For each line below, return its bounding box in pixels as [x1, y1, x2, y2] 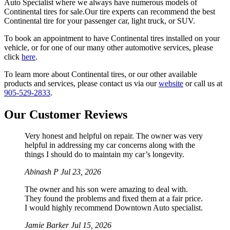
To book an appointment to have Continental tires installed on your [4, 33, 220, 43]
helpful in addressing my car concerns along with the [25, 141, 195, 150]
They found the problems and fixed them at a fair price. [25, 194, 203, 203]
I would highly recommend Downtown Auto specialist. [25, 203, 203, 213]
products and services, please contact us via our [4, 79, 159, 88]
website [159, 79, 183, 88]
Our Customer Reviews [4, 107, 127, 121]
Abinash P [25, 167, 61, 177]
